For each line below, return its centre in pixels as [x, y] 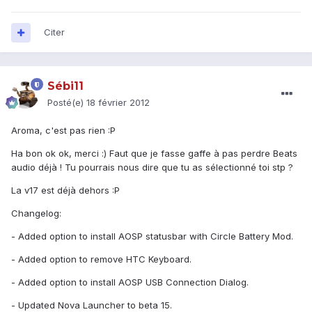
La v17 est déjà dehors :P [65, 190]
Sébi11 [65, 86]
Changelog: [36, 213]
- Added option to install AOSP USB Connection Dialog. [130, 282]
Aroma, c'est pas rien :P [63, 131]
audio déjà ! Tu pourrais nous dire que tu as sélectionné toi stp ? [152, 167]
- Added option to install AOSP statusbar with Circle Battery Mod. [152, 236]
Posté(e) [67, 103]
